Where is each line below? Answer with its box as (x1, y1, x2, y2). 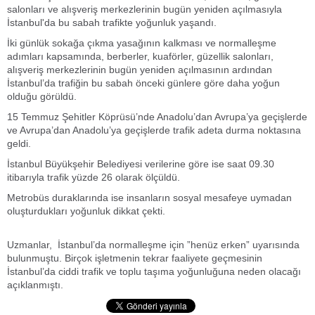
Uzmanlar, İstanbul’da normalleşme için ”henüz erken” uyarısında (7, 239, 300, 250)
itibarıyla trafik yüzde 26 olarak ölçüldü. (7, 172, 180, 183)
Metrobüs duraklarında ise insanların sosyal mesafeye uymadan (7, 192, 292, 203)
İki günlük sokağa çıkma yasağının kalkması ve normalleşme (7, 37, 276, 49)
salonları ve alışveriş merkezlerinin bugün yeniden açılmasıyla (7, 4, 282, 15)
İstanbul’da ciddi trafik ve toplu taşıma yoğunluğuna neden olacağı (7, 266, 301, 277)
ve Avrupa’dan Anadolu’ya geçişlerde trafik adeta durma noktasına (7, 124, 301, 136)
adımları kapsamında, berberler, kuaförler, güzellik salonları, (7, 51, 274, 62)
